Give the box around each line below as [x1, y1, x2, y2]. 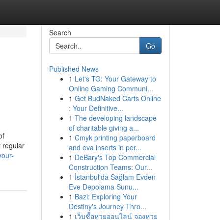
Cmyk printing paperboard [74, 133, 156, 142]
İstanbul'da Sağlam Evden [74, 172, 156, 182]
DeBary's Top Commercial [74, 152, 156, 162]
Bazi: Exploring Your [74, 192, 137, 201]
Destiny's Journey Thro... [68, 201, 146, 211]
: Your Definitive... [68, 103, 123, 113]
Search [49, 27, 71, 37]
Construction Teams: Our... [68, 162, 152, 172]
